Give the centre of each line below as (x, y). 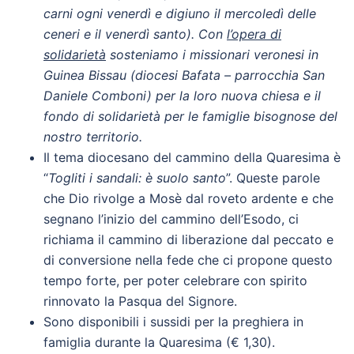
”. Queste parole (273, 178)
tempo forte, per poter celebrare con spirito (175, 281)
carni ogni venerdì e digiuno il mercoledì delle (180, 13)
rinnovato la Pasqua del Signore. (140, 301)
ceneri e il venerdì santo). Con (135, 34)
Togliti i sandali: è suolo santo (137, 178)
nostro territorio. (93, 137)
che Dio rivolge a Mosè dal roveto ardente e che (188, 198)
